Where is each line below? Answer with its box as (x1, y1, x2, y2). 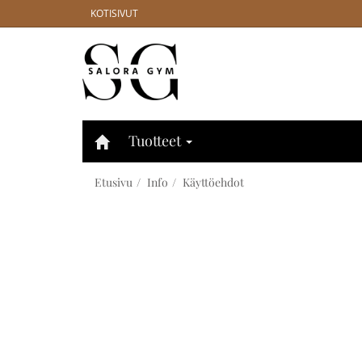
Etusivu (95, 175, 133, 190)
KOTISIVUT (90, 6, 138, 20)
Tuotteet (128, 131, 184, 150)
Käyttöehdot (183, 175, 244, 190)
